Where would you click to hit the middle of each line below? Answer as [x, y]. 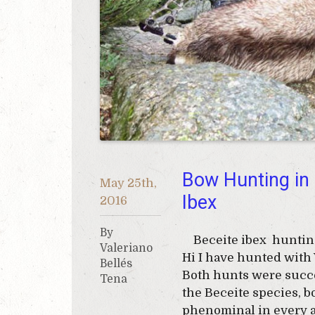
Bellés [116, 264]
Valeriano [126, 248]
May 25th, [128, 183]
